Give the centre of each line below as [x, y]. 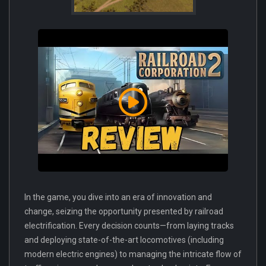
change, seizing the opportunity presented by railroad [124, 211]
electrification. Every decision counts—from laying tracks [129, 225]
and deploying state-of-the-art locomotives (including [124, 240]
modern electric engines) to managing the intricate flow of [133, 254]
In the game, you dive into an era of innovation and [118, 197]
